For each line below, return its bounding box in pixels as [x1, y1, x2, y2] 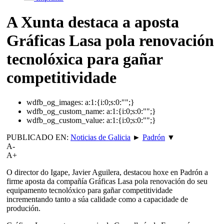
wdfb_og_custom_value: [26, 115, 104, 124]
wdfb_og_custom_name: [26, 106, 104, 115]
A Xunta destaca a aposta [6, 13, 179, 31]
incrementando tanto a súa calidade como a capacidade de [6, 194, 188, 203]
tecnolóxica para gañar [6, 50, 162, 68]
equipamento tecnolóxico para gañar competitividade [6, 185, 172, 194]
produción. [6, 203, 40, 212]
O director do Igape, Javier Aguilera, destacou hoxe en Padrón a [6, 167, 208, 176]
